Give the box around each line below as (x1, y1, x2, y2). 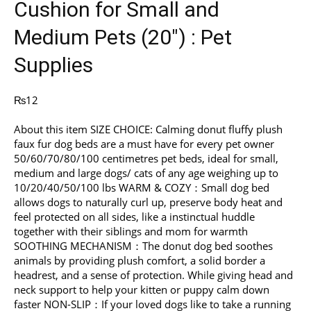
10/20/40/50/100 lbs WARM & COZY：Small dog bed (14, 180, 269, 195)
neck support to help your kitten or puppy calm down (14, 283, 269, 297)
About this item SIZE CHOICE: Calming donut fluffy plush (14, 122, 283, 137)
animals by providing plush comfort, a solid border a (14, 253, 265, 268)
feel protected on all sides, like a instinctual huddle (14, 210, 255, 224)
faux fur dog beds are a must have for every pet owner (14, 137, 274, 151)
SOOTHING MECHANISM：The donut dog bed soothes (14, 239, 273, 253)
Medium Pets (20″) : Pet (14, 25, 232, 49)
